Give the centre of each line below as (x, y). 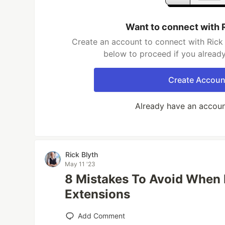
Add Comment (102, 216)
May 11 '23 (80, 164)
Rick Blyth (82, 154)
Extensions (98, 194)
